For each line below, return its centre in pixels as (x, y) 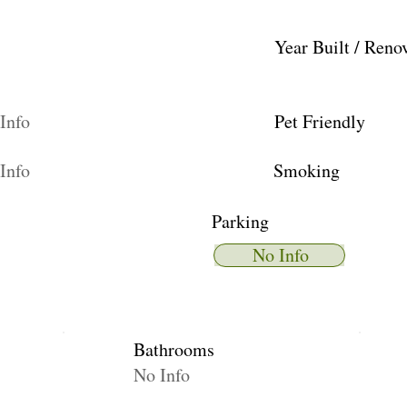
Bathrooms (174, 349)
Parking (240, 221)
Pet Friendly (320, 121)
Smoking (307, 170)
